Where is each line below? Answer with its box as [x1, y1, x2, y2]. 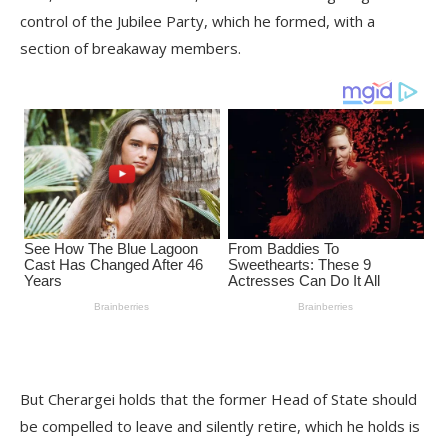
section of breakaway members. [20, 37, 241, 58]
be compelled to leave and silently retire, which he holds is [20, 416, 420, 437]
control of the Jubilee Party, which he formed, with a [20, 10, 375, 31]
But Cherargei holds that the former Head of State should [20, 389, 417, 410]
